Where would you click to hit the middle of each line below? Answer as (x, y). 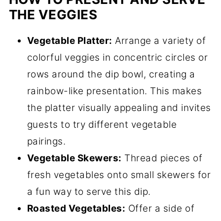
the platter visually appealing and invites (119, 108)
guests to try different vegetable (102, 125)
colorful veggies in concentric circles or (117, 58)
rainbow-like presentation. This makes (114, 91)
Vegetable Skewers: (74, 158)
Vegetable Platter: (70, 41)
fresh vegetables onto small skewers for (119, 175)
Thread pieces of (162, 158)
